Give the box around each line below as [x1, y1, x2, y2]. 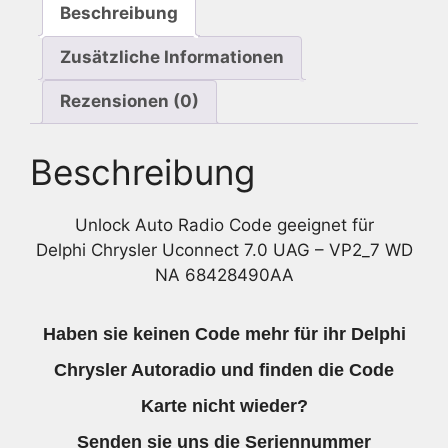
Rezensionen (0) [60, 91, 199, 112]
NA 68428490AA [154, 265, 294, 286]
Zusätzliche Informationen [60, 47, 284, 68]
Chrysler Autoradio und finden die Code [54, 359, 394, 380]
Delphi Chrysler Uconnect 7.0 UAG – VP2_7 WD [35, 240, 413, 261]
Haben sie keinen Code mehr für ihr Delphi [42, 323, 406, 344]
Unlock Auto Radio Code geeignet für [74, 215, 374, 236]
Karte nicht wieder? [140, 395, 308, 416]
